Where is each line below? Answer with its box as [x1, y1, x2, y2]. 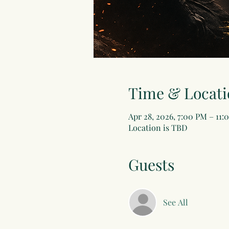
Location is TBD [128, 122, 188, 133]
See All [163, 196, 188, 208]
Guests [128, 154, 174, 175]
